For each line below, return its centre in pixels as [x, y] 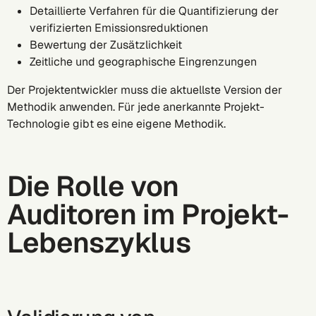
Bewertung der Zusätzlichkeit [109, 45]
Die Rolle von [93, 186]
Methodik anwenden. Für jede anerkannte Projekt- [136, 107]
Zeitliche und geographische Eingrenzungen [146, 62]
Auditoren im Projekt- [148, 214]
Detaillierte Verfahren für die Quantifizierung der [154, 11]
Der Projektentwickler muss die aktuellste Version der [145, 90]
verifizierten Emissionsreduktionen [122, 28]
